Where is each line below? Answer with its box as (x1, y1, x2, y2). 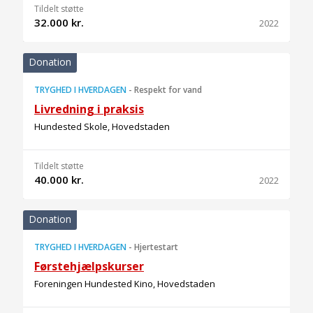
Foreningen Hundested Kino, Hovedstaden (34, 277, 215, 290)
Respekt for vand (134, 84, 202, 96)
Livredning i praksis (34, 101, 144, 117)
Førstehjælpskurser (34, 259, 144, 274)
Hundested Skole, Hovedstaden (34, 120, 170, 133)
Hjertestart (134, 241, 178, 253)
